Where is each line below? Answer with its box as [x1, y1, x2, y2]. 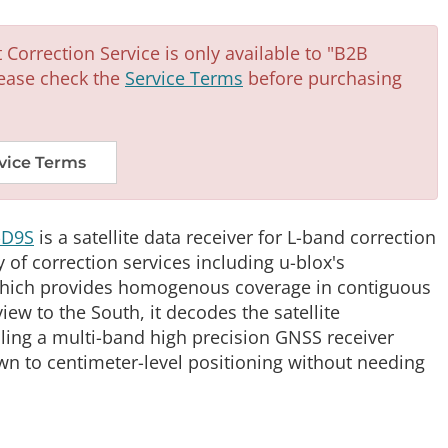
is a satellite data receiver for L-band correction [34, 225, 436, 250]
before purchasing [243, 66, 402, 91]
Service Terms [125, 66, 243, 91]
